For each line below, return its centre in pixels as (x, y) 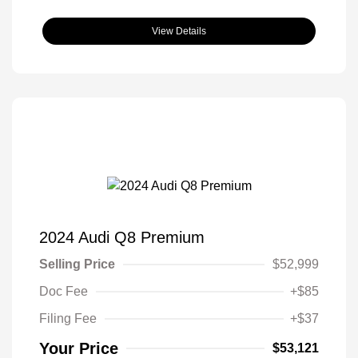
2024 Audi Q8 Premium (122, 237)
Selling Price (77, 264)
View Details (179, 31)
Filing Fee (68, 318)
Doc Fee (64, 291)
